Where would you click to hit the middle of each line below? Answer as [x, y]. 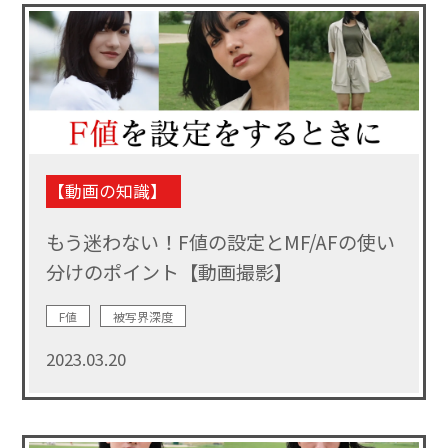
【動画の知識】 [107, 190]
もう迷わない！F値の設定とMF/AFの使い [220, 241]
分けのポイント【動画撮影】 [169, 271]
